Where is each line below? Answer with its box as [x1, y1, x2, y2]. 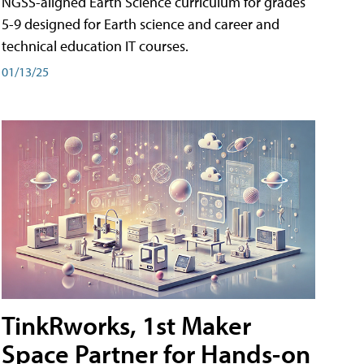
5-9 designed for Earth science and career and [2, 15, 279, 34]
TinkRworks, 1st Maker [2, 309, 251, 342]
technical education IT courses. [2, 37, 188, 56]
